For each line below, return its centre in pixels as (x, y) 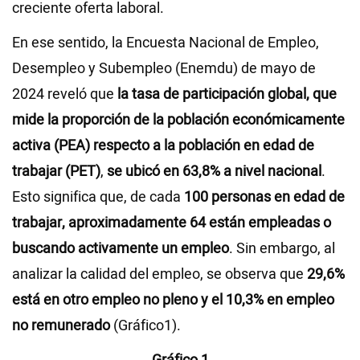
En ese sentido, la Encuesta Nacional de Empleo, (166, 43)
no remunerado (61, 326)
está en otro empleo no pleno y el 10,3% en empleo (173, 301)
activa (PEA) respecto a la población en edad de (163, 146)
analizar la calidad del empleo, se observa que (160, 275)
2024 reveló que (65, 95)
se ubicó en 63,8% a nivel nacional (214, 172)
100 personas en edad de (264, 198)
